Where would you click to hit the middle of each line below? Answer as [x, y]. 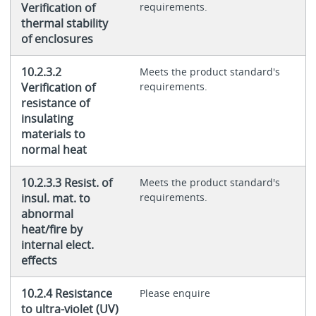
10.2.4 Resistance [66, 294]
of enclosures [57, 39]
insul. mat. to [55, 199]
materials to [53, 134]
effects [39, 261]
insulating [47, 119]
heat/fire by [51, 230]
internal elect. [57, 245]
